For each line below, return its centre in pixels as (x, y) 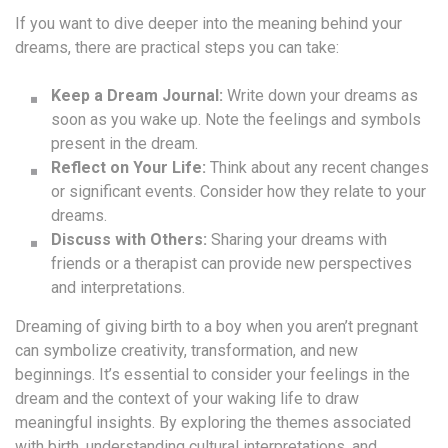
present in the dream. (124, 143)
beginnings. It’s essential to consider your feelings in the (212, 374)
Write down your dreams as (320, 95)
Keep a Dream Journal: (137, 95)
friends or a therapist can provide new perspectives (231, 263)
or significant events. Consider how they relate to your (238, 191)
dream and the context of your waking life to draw (187, 398)
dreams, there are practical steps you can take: (177, 47)
